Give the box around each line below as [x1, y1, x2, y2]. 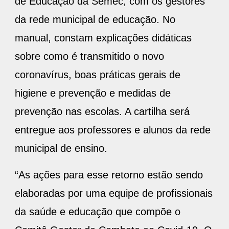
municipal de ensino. [15, 143, 107, 154]
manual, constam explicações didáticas [15, 32, 192, 44]
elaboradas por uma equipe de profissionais [15, 188, 213, 199]
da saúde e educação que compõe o [15, 206, 180, 218]
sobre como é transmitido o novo [15, 51, 164, 62]
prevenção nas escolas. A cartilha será [15, 106, 190, 118]
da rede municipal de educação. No [15, 14, 175, 26]
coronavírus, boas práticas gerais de [15, 69, 180, 81]
